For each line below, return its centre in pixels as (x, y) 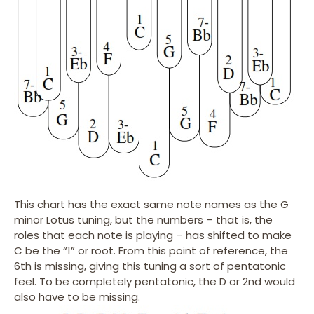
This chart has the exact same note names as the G (151, 204)
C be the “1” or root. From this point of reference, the (151, 250)
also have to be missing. (77, 296)
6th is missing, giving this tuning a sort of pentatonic (150, 266)
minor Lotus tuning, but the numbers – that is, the (143, 219)
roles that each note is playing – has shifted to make (153, 235)
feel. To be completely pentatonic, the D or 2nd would (155, 281)
